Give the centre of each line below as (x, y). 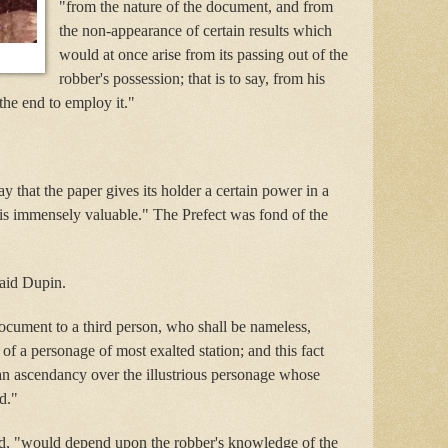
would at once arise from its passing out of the (203, 54)
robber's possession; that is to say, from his (191, 78)
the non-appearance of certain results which (195, 30)
